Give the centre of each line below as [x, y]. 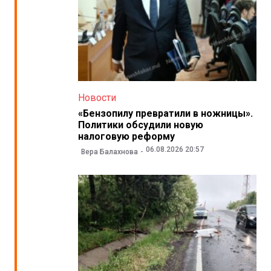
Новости [97, 97]
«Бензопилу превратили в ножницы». [165, 113]
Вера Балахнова [109, 152]
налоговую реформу [126, 136]
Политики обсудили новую [140, 125]
